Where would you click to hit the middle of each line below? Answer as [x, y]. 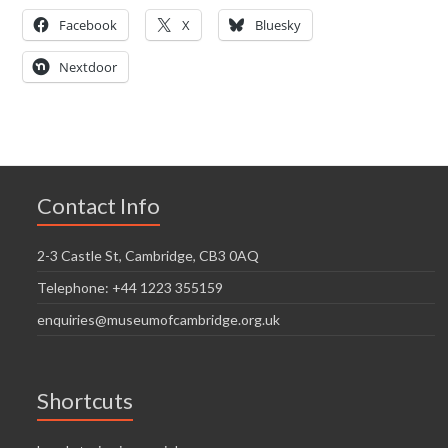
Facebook [88, 24]
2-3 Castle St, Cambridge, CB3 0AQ [148, 255]
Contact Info [99, 205]
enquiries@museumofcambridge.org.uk [159, 319]
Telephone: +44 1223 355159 [130, 287]
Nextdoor [88, 66]
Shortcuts [85, 400]
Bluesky [278, 24]
